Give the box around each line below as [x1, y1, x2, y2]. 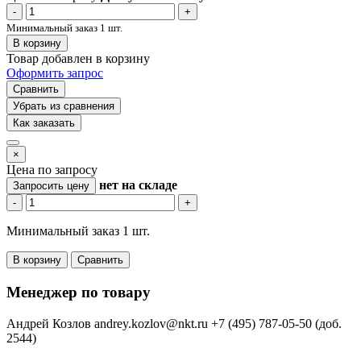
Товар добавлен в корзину [6, 52, 150, 66]
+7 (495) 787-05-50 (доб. [211, 316, 342, 330]
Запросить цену [13, 180, 89, 193]
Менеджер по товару [6, 283, 151, 301]
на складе [122, 178, 177, 193]
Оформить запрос [6, 66, 103, 81]
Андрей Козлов [6, 316, 91, 330]
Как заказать [13, 117, 75, 130]
